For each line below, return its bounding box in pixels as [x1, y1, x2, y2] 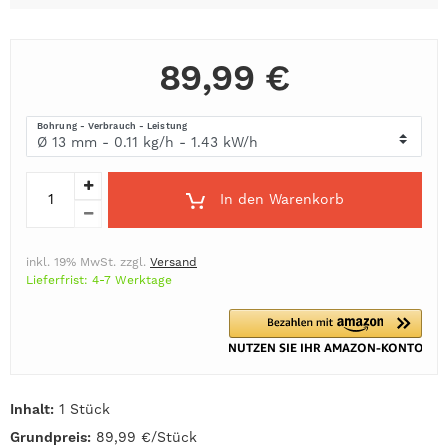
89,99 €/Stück [91, 428, 197, 445]
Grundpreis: [10, 428, 91, 445]
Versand [150, 254, 197, 269]
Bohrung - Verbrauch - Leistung [37, 121, 187, 132]
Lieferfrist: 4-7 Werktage [26, 272, 172, 287]
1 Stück [54, 400, 110, 417]
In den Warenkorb [219, 191, 344, 208]
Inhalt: [10, 400, 54, 417]
